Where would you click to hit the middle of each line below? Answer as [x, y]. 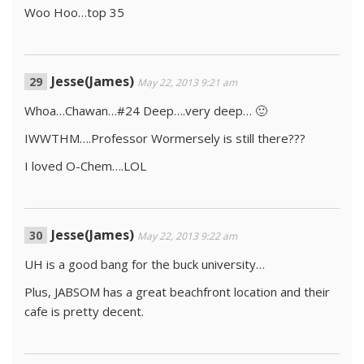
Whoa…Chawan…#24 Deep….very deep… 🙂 [146, 110]
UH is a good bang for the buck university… [145, 264]
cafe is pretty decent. [84, 311]
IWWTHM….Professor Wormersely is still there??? [165, 138]
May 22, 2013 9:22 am [187, 236]
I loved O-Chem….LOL [85, 166]
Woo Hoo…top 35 [74, 12]
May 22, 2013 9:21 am [187, 82]
